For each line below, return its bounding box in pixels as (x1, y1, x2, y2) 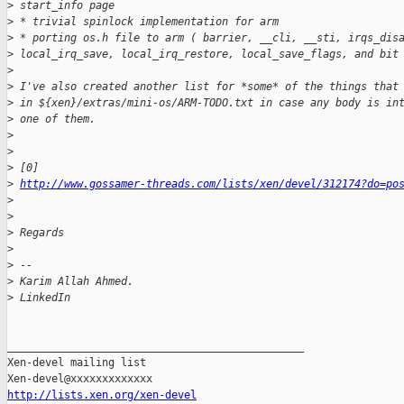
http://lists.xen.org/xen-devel (7, 389, 197, 402)
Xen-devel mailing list (7, 356, 146, 370)
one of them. (14, 113, 96, 126)
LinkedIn (14, 291, 70, 305)
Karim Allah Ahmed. (14, 275, 133, 289)
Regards (14, 226, 64, 240)
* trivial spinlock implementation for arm (14, 15, 279, 29)
